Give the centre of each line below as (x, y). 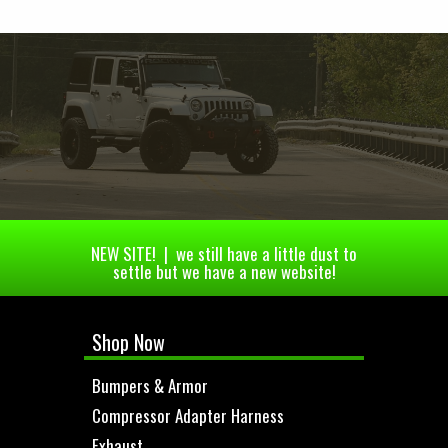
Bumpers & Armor (150, 385)
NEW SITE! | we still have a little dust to (224, 254)
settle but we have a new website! (224, 272)
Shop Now (128, 342)
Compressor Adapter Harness (188, 415)
